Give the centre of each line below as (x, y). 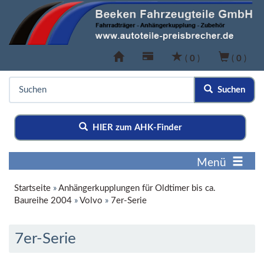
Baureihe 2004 (43, 201)
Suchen (229, 90)
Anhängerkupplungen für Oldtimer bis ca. (137, 189)
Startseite (32, 189)
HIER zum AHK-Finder (135, 128)
